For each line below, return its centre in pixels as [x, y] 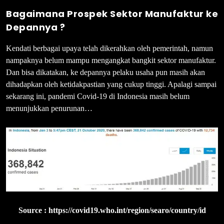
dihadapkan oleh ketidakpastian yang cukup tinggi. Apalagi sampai [111, 84]
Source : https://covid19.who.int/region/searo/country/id [112, 210]
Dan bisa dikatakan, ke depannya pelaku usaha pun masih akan [105, 72]
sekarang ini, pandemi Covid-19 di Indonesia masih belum [98, 96]
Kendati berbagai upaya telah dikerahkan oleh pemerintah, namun [109, 48]
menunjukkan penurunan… [49, 108]
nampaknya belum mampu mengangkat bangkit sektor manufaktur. [111, 60]
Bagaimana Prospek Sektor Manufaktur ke [112, 13]
